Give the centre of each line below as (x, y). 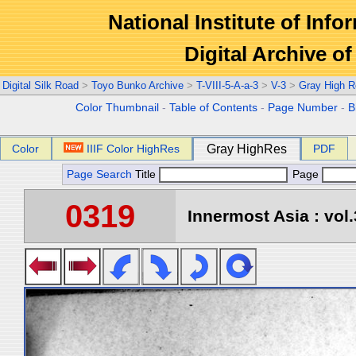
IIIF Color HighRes (133, 149)
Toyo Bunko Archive (137, 85)
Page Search (99, 174)
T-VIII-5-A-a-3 (227, 85)
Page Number (303, 108)
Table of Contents (214, 108)
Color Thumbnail (118, 108)
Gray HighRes (247, 149)
